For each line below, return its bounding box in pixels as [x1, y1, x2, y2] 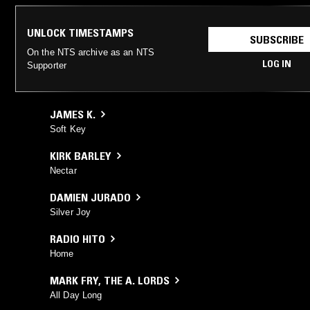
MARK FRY [50, 273, 98, 287]
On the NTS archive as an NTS [27, 46, 154, 57]
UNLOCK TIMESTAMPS [27, 25, 134, 39]
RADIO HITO [50, 231, 105, 246]
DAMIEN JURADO [50, 190, 131, 204]
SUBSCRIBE [249, 32, 304, 46]
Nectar [50, 165, 77, 176]
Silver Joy [50, 206, 91, 217]
